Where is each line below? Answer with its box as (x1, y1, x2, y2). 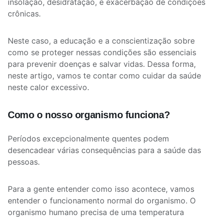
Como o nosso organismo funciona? (8, 109, 170, 120)
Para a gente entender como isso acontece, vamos (8, 184, 194, 194)
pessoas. (8, 157, 42, 167)
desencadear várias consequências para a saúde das (8, 145, 201, 155)
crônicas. (8, 9, 43, 18)
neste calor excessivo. (8, 82, 92, 92)
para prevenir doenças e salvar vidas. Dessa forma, (8, 59, 196, 69)
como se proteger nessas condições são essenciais (8, 47, 196, 57)
